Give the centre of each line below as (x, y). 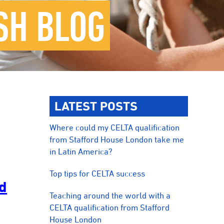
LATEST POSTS (96, 106)
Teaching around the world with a (110, 195)
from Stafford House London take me (117, 139)
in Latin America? (81, 151)
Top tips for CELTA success (97, 173)
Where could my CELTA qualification (115, 127)
